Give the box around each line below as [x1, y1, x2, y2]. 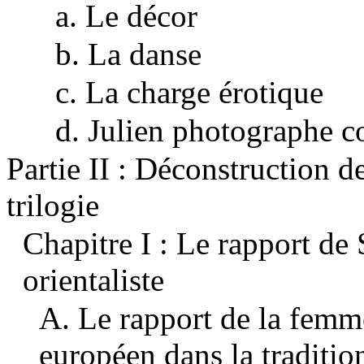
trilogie [6, 188, 99, 223]
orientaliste [23, 262, 164, 298]
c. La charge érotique [55, 75, 323, 110]
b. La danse [55, 37, 201, 72]
